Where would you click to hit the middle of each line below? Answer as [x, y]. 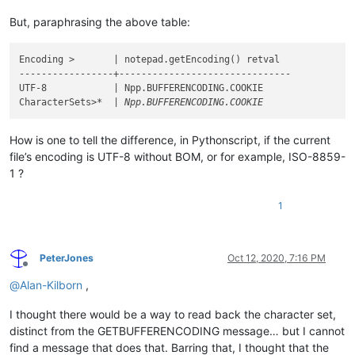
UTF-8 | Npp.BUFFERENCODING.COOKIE [141, 88]
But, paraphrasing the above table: [100, 21]
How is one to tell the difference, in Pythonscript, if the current [170, 140]
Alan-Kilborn [51, 285]
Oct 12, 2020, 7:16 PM [277, 258]
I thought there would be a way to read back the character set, [173, 315]
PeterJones [67, 258]
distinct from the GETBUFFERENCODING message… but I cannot [177, 331]
